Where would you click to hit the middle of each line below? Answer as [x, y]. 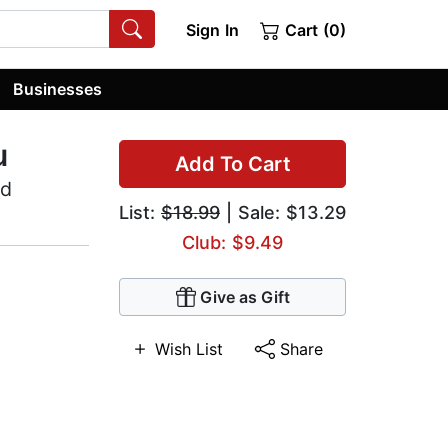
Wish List [188, 349]
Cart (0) [313, 30]
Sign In [212, 30]
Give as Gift [244, 297]
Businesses [58, 88]
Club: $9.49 [232, 243]
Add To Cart [232, 164]
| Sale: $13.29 [283, 213]
